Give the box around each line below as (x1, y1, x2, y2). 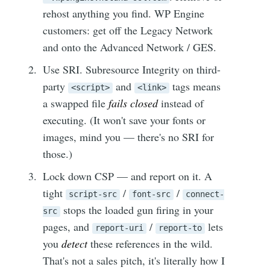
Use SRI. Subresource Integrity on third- (43, 62, 221, 77)
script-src (69, 189, 118, 199)
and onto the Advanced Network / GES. (43, 40, 217, 55)
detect (61, 236, 88, 251)
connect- (186, 189, 225, 199)
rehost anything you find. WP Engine (43, 6, 205, 21)
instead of (158, 96, 204, 111)
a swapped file (43, 96, 109, 111)
